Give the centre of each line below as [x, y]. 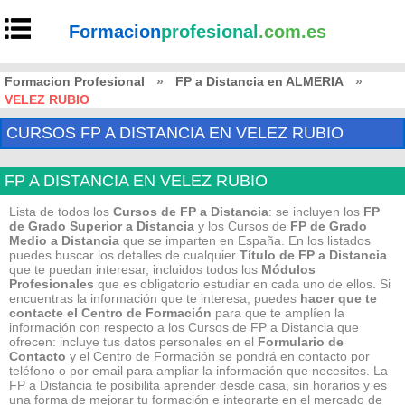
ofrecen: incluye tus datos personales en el [133, 342]
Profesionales [52, 284]
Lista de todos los [61, 212]
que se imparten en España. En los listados [247, 240]
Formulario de [301, 342]
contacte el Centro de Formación [110, 313]
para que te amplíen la [278, 313]
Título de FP [277, 255]
